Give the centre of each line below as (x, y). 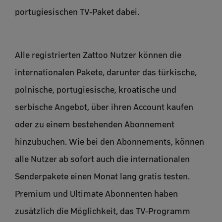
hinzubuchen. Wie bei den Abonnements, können (110, 141)
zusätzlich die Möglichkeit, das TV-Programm (103, 211)
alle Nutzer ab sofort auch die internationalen (102, 159)
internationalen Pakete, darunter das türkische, (106, 72)
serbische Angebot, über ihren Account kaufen (104, 107)
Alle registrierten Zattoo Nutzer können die (98, 55)
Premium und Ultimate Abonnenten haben (96, 194)
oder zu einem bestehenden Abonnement (95, 124)
